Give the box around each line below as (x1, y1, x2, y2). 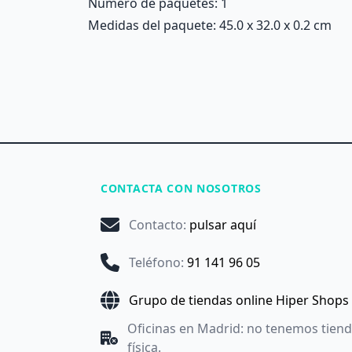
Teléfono (129, 254, 181, 271)
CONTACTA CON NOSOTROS (101, 181, 262, 196)
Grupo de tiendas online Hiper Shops (129, 291, 349, 309)
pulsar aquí (189, 216, 256, 233)
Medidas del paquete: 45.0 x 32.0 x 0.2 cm (88, 16, 332, 34)
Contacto (129, 216, 183, 233)
